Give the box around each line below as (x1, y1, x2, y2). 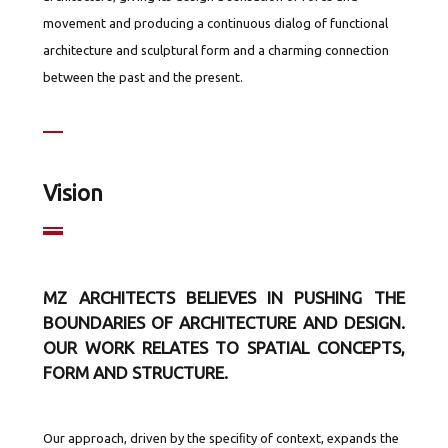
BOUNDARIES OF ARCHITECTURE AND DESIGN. (43, 313, 405, 332)
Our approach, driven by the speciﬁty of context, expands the (43, 431, 400, 445)
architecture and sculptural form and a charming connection (43, 43, 390, 57)
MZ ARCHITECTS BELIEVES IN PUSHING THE (43, 288, 405, 307)
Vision (43, 180, 104, 205)
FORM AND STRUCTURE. (43, 363, 229, 382)
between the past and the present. (43, 70, 244, 84)
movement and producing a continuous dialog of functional (43, 16, 389, 30)
